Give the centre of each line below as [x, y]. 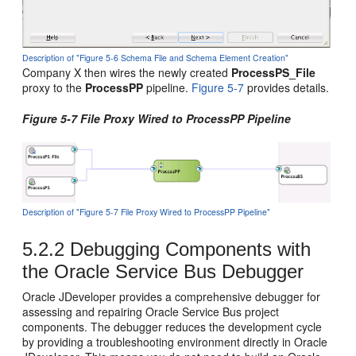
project [261, 312]
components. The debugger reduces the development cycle [172, 327]
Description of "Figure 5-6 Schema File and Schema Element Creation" [156, 58]
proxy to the [54, 88]
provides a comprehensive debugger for [219, 297]
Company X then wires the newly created [127, 73]
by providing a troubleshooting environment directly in [159, 342]
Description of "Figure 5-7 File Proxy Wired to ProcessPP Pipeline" [147, 212]
